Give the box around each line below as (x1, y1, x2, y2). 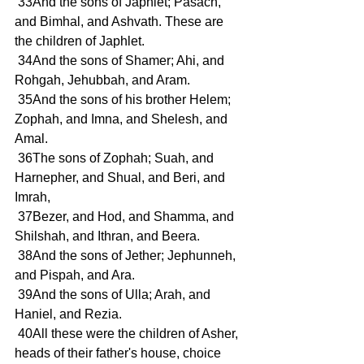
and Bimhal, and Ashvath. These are (15, 15, 227, 29)
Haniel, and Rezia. (15, 307, 122, 322)
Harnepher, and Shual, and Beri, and (15, 171, 228, 185)
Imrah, (15, 190, 50, 205)
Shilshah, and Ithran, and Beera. (15, 229, 200, 244)
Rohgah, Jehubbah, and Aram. (15, 73, 190, 88)
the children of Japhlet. (15, 34, 145, 49)
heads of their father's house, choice (15, 346, 224, 361)
